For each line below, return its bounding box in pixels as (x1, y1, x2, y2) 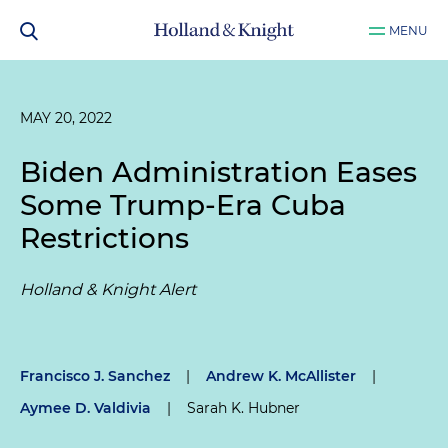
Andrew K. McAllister (206, 367, 356, 385)
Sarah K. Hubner (187, 399, 300, 417)
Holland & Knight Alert (20, 280, 196, 299)
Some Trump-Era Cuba (20, 188, 346, 222)
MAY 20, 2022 (20, 109, 112, 127)
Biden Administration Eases (20, 155, 417, 189)
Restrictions (20, 221, 189, 255)
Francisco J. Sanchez (20, 367, 170, 385)
